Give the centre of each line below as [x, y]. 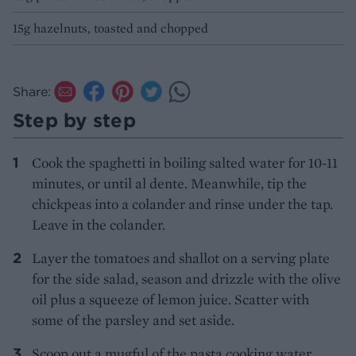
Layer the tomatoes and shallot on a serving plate [181, 257]
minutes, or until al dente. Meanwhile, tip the [169, 183]
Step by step [74, 120]
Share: [32, 91]
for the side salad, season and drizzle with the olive [186, 278]
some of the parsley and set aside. [133, 319]
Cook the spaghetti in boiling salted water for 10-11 [185, 162]
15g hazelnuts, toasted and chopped [110, 28]
